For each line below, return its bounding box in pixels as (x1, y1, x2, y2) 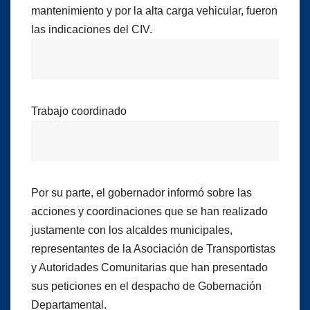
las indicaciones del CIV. (31, 23, 152, 35)
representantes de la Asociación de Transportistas (31, 242, 275, 255)
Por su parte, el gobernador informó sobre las (31, 186, 252, 199)
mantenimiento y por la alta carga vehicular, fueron (31, 4, 277, 17)
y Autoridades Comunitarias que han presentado (31, 261, 268, 273)
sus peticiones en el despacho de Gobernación (31, 280, 262, 292)
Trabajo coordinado (31, 104, 127, 117)
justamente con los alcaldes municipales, (31, 224, 232, 236)
